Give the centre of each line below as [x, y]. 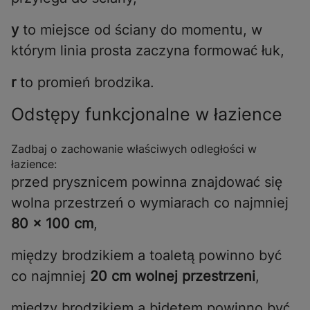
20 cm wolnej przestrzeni [171, 276]
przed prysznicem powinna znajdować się [147, 182]
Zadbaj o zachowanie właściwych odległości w [134, 149]
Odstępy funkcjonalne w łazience [147, 115]
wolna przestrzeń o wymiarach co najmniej [150, 203]
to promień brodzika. [85, 83]
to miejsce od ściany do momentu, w [143, 30]
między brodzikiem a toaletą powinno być [146, 256]
